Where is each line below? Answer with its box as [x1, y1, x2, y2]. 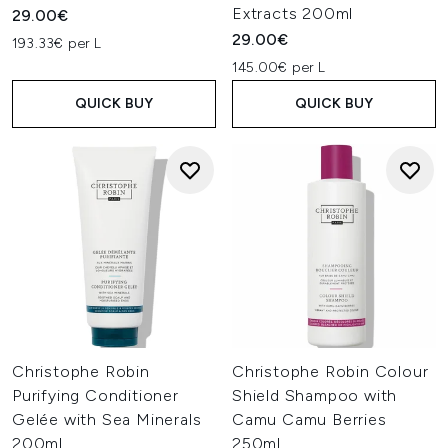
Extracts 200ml [232, 4, 354, 23]
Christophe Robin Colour [232, 362, 429, 381]
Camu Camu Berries [232, 410, 387, 429]
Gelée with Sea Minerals [12, 410, 202, 429]
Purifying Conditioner [12, 386, 179, 405]
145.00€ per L [232, 59, 326, 76]
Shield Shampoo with [232, 386, 398, 405]
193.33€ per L [12, 35, 102, 52]
